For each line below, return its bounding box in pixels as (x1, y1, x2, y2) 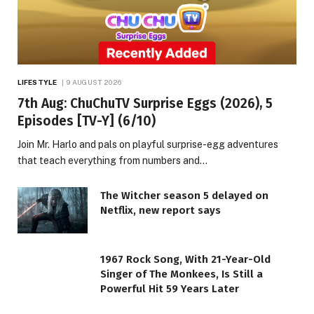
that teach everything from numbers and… (18, 154, 207, 166)
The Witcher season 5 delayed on (100, 189, 268, 202)
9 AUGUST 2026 (67, 77, 122, 86)
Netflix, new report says (100, 203, 221, 217)
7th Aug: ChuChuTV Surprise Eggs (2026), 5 (18, 95, 273, 111)
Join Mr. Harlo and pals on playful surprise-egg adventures (18, 138, 278, 150)
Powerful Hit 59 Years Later (100, 282, 239, 296)
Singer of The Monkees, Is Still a (100, 268, 263, 281)
